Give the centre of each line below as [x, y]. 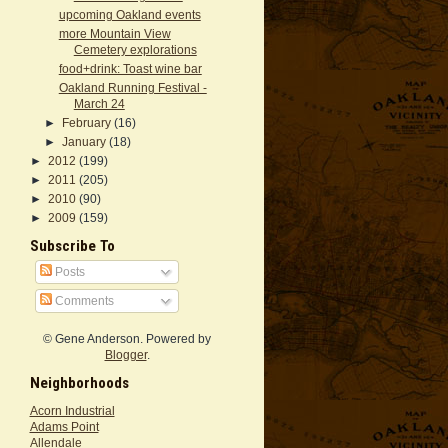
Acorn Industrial [72, 410]
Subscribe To [72, 245]
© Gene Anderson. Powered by [127, 339]
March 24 [99, 104]
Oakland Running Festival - [132, 88]
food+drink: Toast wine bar [130, 69]
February [87, 123]
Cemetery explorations [135, 50]
